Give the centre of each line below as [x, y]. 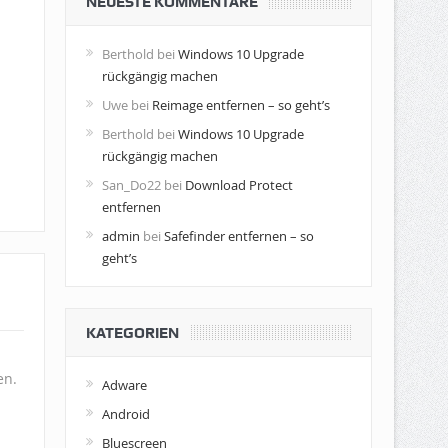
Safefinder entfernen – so [238, 235]
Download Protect [238, 184]
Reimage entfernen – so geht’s [240, 104]
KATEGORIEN [132, 332]
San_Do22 [131, 184]
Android [125, 413]
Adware [124, 384]
